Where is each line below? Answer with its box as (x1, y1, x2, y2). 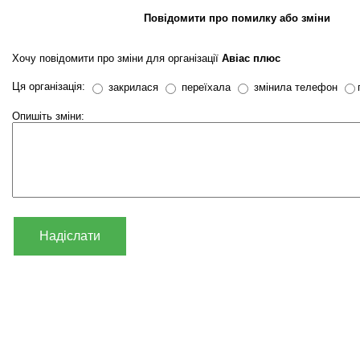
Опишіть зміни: (12, 110, 84, 122)
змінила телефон (251, 81, 337, 94)
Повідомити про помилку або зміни (144, 12, 330, 24)
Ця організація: (12, 80, 88, 92)
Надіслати (39, 229, 100, 243)
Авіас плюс (222, 52, 280, 64)
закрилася (105, 81, 158, 94)
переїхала (178, 81, 231, 94)
